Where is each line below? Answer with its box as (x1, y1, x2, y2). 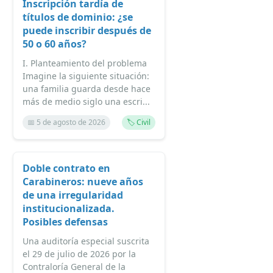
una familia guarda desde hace (23, 83, 151, 94)
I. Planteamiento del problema (23, 57, 147, 69)
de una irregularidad (23, 188, 123, 202)
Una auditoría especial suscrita (23, 235, 149, 247)
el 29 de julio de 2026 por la (23, 248, 136, 260)
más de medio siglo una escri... (23, 96, 150, 107)
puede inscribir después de (23, 24, 151, 37)
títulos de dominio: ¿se (23, 10, 133, 24)
